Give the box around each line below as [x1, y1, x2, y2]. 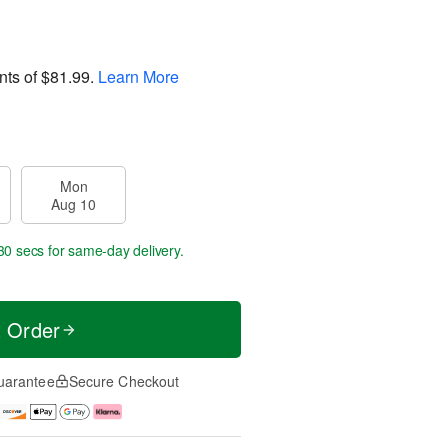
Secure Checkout [68, 371, 180, 391]
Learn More [98, 64, 179, 88]
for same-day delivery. [44, 240, 184, 260]
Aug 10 [51, 194, 96, 214]
